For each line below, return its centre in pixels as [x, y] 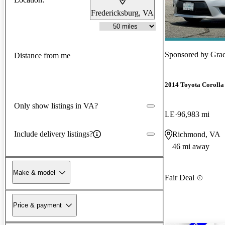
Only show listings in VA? [56, 105]
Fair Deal [180, 178]
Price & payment [37, 205]
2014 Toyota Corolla [194, 85]
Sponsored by [188, 54]
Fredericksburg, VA [122, 13]
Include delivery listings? [53, 134]
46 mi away [191, 147]
